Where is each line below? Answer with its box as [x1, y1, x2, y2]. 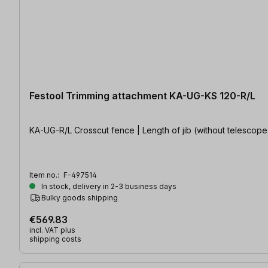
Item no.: [29, 170, 61, 180]
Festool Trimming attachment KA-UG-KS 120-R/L [29, 90, 255, 102]
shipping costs [29, 234, 81, 244]
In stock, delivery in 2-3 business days [39, 182, 176, 191]
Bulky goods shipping [41, 193, 118, 203]
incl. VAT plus [29, 226, 75, 235]
